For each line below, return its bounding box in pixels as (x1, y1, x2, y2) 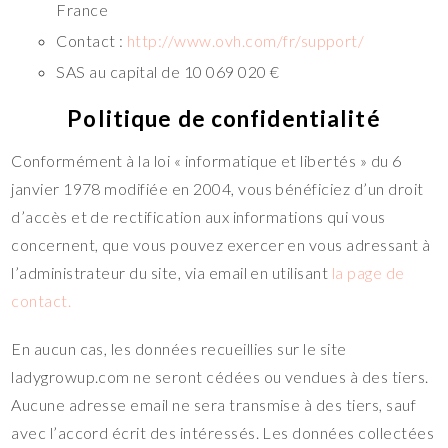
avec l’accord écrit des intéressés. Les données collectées (11, 423, 435, 442)
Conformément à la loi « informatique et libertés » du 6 (11, 151, 402, 170)
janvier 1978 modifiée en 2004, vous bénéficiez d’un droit (11, 179, 424, 198)
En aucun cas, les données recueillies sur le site (11, 339, 347, 358)
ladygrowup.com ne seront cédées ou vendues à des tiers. (11, 367, 429, 386)
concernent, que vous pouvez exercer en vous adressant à (11, 235, 431, 254)
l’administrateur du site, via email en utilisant (11, 263, 332, 282)
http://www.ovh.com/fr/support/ (127, 31, 365, 50)
